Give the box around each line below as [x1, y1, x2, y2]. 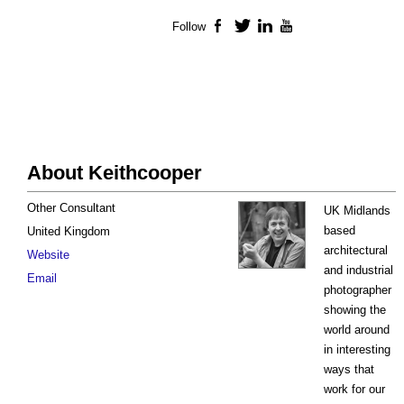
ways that [324, 363, 374, 377]
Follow [172, 20, 206, 34]
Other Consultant [27, 201, 115, 216]
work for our [324, 382, 385, 397]
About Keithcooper [27, 161, 202, 185]
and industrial [324, 263, 393, 278]
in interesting [324, 343, 390, 357]
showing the [324, 303, 386, 317]
